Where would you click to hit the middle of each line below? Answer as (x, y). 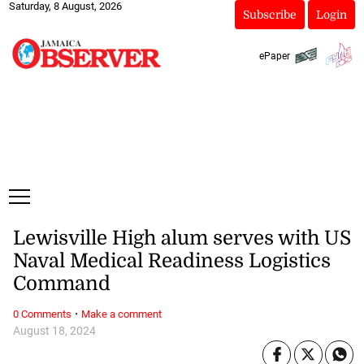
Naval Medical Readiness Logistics (171, 261)
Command (61, 284)
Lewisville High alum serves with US (182, 238)
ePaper (274, 56)
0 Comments (42, 314)
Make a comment (121, 314)
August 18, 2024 (54, 331)
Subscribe (269, 15)
